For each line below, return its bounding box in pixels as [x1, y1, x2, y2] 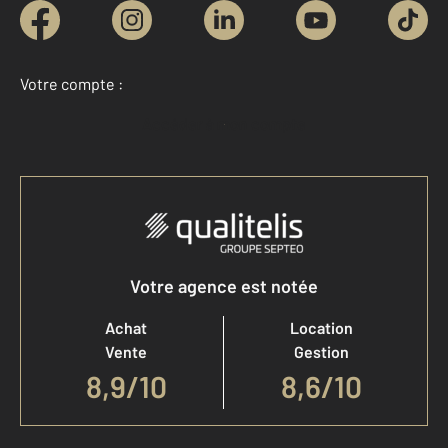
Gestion [294, 342, 349, 362]
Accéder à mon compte [152, 114, 306, 134]
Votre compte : [20, 74, 123, 94]
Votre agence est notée [130, 275, 318, 298]
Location [290, 318, 353, 338]
